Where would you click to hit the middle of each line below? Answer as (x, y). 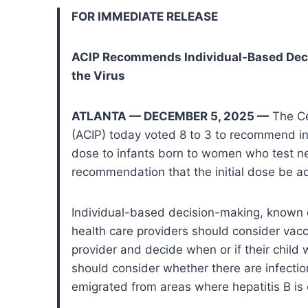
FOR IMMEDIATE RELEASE (145, 16)
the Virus (98, 75)
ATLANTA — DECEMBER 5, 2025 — (170, 116)
